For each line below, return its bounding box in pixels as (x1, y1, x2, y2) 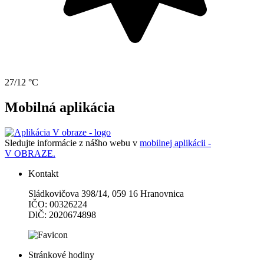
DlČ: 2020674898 (28, 210, 96, 220)
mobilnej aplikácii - (140, 138, 211, 148)
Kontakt (28, 169, 58, 179)
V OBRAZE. (5, 148, 55, 159)
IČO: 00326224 (28, 199, 87, 210)
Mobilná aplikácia (5, 100, 115, 115)
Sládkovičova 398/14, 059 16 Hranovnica (28, 189, 184, 199)
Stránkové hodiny (28, 250, 94, 260)
